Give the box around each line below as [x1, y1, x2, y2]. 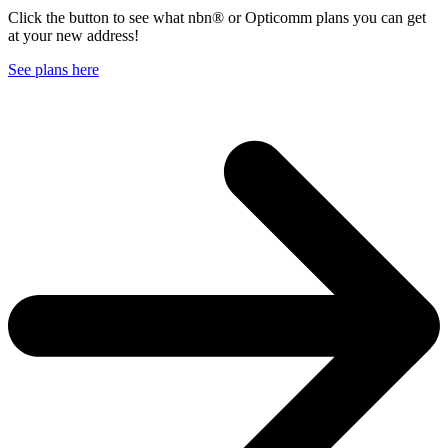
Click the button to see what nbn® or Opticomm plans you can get [8, 9, 426, 26]
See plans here [8, 61, 99, 78]
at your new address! [8, 27, 139, 44]
